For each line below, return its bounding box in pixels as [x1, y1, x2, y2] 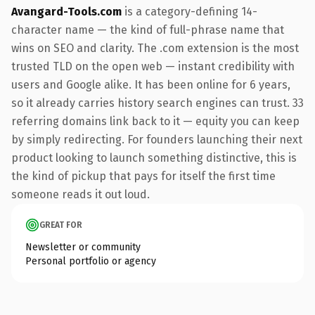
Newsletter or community [25, 240, 141, 253]
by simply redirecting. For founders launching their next [11, 132, 302, 146]
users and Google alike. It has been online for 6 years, [11, 77, 290, 91]
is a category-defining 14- [122, 4, 257, 18]
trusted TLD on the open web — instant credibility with [11, 59, 295, 73]
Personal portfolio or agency [25, 255, 156, 267]
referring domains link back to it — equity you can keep [11, 114, 300, 128]
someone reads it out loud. [11, 187, 150, 201]
